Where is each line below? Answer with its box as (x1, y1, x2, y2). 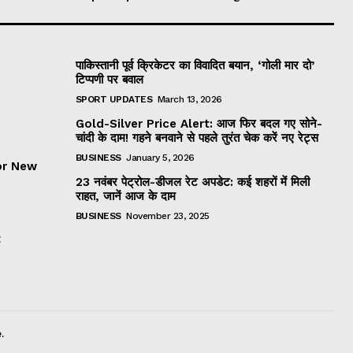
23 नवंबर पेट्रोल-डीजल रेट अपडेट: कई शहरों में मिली (75, 174, 310, 189)
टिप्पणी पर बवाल (75, 72, 143, 87)
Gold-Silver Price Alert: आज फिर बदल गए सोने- (75, 116, 322, 131)
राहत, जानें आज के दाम (75, 188, 176, 203)
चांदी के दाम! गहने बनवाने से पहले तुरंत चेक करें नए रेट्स (75, 130, 318, 145)
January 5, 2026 (126, 151, 195, 163)
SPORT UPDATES (75, 93, 153, 105)
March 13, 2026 (157, 93, 222, 105)
